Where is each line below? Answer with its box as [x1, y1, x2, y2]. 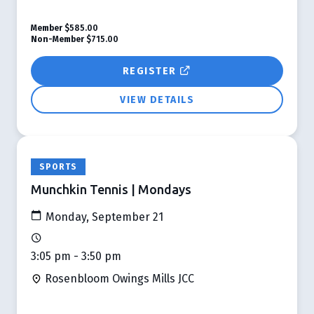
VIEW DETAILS [120, 93, 194, 106]
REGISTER [122, 64, 179, 77]
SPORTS [39, 161, 78, 172]
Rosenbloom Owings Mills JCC [42, 271, 194, 285]
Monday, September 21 [43, 210, 163, 224]
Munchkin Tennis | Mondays [31, 182, 191, 196]
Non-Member [31, 34, 84, 44]
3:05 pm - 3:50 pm [31, 249, 121, 263]
